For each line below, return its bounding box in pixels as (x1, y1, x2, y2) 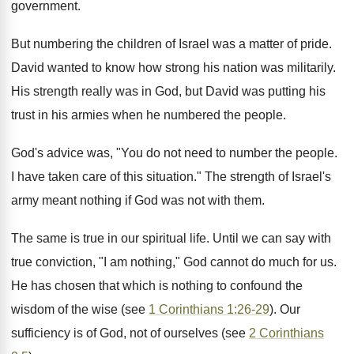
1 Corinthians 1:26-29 (149, 303, 269, 316)
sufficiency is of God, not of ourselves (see (11, 326, 249, 340)
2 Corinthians (249, 326, 324, 340)
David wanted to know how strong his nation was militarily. (11, 61, 336, 74)
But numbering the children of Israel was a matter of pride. (11, 37, 332, 51)
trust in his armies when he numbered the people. (11, 108, 286, 122)
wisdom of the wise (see (11, 303, 149, 316)
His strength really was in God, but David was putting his (11, 85, 326, 98)
